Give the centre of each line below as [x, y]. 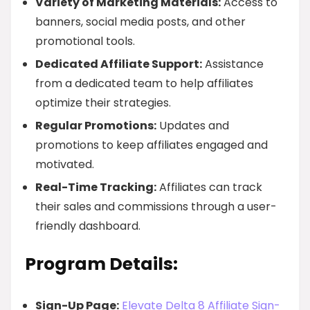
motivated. [65, 164]
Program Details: [101, 264]
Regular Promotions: [96, 126]
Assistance [233, 64]
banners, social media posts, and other [140, 22]
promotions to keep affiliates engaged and [152, 145]
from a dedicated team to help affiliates [144, 83]
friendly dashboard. [88, 226]
